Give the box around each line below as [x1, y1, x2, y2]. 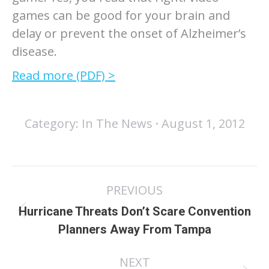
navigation [11, 193, 109, 217]
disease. [12, 43, 57, 59]
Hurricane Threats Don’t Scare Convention [18, 204, 251, 219]
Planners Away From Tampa [58, 222, 211, 237]
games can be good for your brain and [12, 7, 230, 23]
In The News [81, 115, 153, 131]
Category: [24, 115, 82, 131]
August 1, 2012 [161, 115, 245, 131]
